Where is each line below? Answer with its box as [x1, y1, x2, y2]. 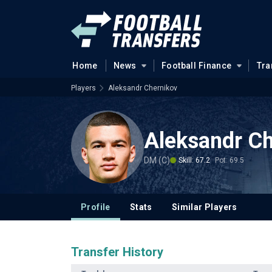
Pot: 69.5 [215, 155, 244, 165]
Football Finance [161, 61, 232, 70]
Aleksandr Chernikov [108, 84, 177, 92]
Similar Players [171, 202, 237, 212]
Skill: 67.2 [178, 155, 210, 165]
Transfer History [71, 245, 163, 259]
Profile [81, 202, 110, 212]
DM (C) [144, 155, 170, 165]
